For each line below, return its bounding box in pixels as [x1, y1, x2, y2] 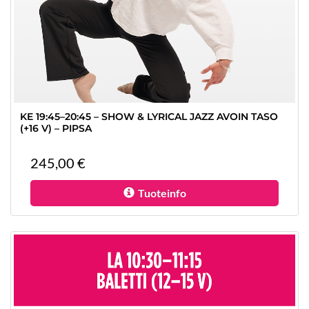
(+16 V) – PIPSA [20, 122, 92, 134]
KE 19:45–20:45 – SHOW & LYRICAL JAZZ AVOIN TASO [20, 110, 278, 123]
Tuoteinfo [137, 186, 186, 199]
